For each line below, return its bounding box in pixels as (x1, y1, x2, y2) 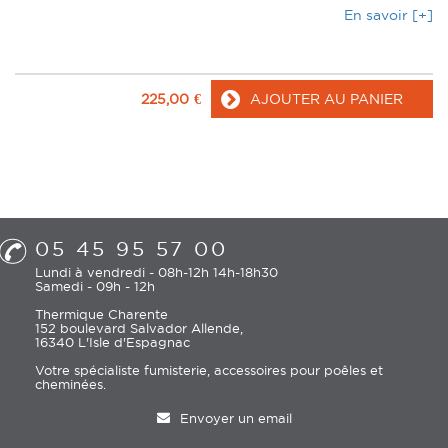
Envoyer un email (179, 411, 292, 426)
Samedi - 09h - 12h (35, 279, 156, 294)
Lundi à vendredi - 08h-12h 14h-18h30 (35, 265, 279, 280)
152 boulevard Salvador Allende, (35, 321, 244, 336)
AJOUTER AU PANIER (250, 91, 403, 108)
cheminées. (35, 377, 107, 392)
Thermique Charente (35, 307, 169, 322)
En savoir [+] (344, 7, 433, 24)
